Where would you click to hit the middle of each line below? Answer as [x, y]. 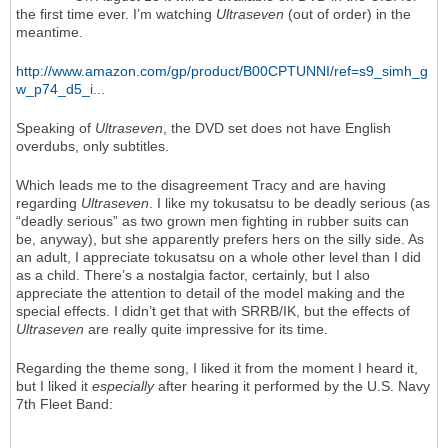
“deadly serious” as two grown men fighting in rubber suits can [212, 221]
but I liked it [54, 386]
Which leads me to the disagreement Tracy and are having [201, 185]
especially [123, 386]
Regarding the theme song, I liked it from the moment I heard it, [217, 368]
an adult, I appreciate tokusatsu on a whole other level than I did [218, 257]
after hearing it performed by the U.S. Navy [292, 386]
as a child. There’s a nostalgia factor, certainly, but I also [193, 275]
